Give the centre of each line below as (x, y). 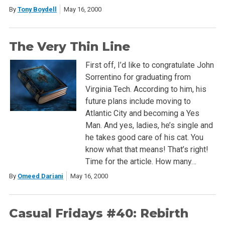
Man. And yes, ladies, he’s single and (149, 125)
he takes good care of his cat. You (144, 137)
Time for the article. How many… (141, 161)
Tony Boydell (37, 9)
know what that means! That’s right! (147, 149)
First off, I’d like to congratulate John (149, 65)
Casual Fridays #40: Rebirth (98, 213)
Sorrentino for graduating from (138, 77)
